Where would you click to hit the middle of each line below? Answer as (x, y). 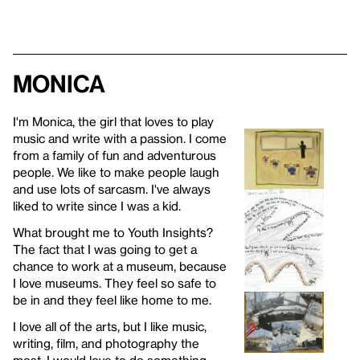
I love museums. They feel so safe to (115, 282)
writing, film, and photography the (106, 343)
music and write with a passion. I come (120, 138)
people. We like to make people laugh (116, 172)
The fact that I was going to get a (105, 249)
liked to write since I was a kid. (97, 205)
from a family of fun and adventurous (115, 155)
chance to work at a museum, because (120, 266)
